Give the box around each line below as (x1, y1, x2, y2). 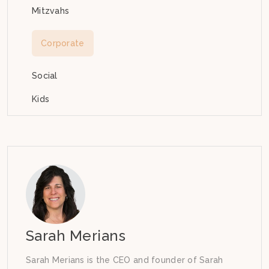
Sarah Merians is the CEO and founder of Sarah (26, 255, 223, 265)
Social (32, 70, 58, 80)
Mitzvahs (32, 5, 70, 16)
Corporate (41, 38, 85, 48)
